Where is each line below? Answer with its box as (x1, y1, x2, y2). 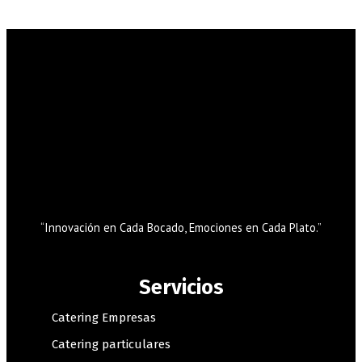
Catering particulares (52, 337, 170, 352)
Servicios (138, 276, 224, 301)
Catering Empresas (52, 310, 156, 326)
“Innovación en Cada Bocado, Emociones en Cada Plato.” (40, 220, 322, 236)
